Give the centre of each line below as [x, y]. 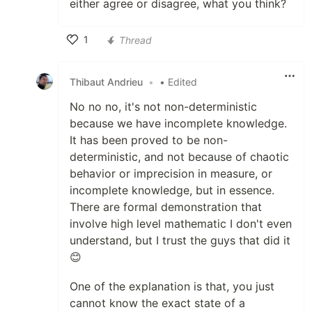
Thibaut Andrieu [106, 81]
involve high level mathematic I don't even [181, 224]
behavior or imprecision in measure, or [171, 174]
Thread [135, 40]
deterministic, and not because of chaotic [179, 157]
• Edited [178, 81]
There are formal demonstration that [166, 207]
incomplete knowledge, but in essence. [172, 190]
